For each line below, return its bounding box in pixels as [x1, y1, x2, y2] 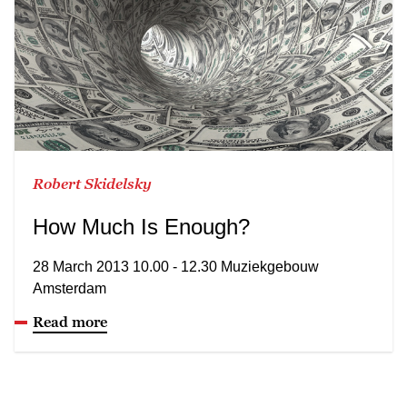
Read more [33, 313, 107, 330]
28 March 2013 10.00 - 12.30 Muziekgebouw [33, 258, 319, 274]
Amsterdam [33, 280, 106, 296]
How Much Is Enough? [33, 213, 250, 239]
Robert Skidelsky [33, 174, 152, 192]
